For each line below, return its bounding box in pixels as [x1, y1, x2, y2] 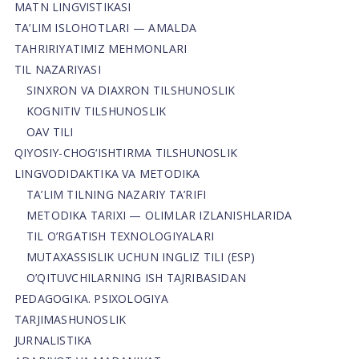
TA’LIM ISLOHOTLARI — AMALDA [14, 19, 197, 35]
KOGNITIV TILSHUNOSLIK [26, 103, 167, 119]
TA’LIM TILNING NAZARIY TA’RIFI [26, 186, 207, 202]
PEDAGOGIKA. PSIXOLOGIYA [14, 290, 168, 306]
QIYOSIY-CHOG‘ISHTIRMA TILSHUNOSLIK [14, 144, 238, 160]
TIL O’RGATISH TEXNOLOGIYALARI [26, 228, 215, 244]
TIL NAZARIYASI [14, 61, 101, 77]
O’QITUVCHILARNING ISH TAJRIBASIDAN [26, 269, 247, 285]
